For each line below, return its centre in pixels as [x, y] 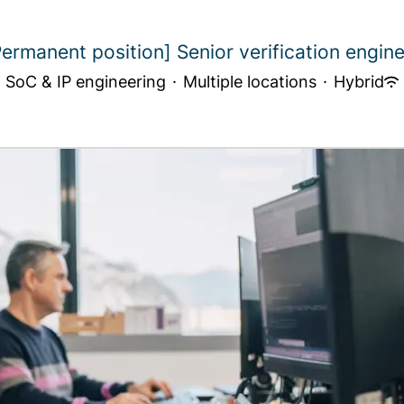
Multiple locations [250, 82]
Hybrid [359, 82]
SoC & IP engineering [86, 82]
